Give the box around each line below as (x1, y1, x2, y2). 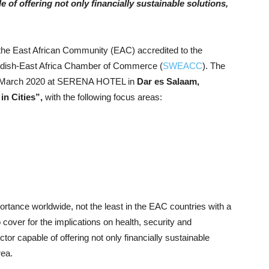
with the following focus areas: (43, 92, 162, 102)
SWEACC (163, 61, 202, 71)
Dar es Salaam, (137, 76, 199, 86)
